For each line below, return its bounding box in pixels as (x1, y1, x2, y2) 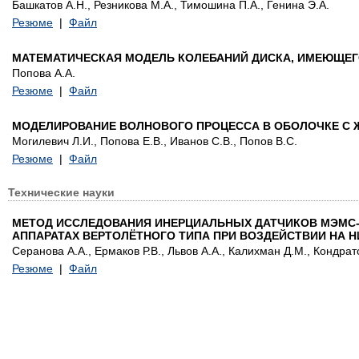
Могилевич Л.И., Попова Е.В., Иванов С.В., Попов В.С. (12, 135, 297, 147)
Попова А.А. (12, 67, 75, 79)
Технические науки (8, 186, 115, 199)
